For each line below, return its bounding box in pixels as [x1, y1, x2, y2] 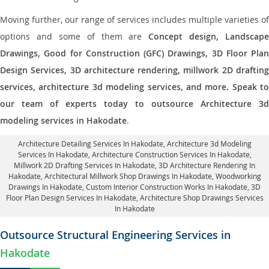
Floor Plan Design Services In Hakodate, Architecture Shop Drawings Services [5, 193, 264, 202]
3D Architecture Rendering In [159, 160, 255, 170]
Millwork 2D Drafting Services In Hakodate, [14, 160, 159, 170]
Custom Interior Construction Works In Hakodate [86, 182, 247, 192]
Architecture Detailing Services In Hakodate [17, 139, 163, 148]
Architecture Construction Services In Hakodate [91, 150, 250, 159]
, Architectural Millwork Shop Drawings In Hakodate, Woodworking [40, 171, 261, 181]
